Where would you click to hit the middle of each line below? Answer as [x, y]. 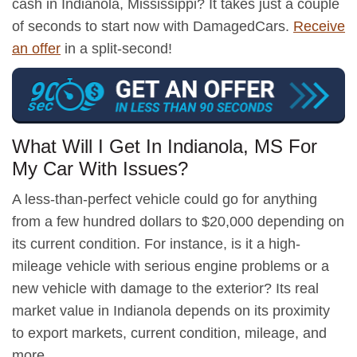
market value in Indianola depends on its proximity [171, 310]
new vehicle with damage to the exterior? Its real [165, 288]
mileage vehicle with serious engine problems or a [171, 266]
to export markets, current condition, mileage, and [169, 333]
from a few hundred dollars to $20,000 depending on [178, 221]
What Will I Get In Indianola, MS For [165, 146]
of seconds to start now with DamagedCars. [153, 26]
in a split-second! [116, 49]
